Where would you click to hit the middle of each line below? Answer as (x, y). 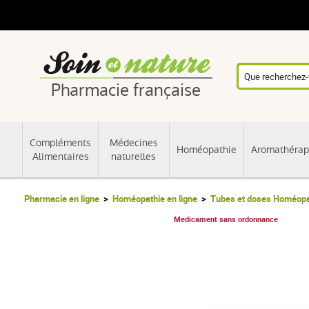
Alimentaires (60, 156)
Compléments (60, 142)
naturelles (134, 156)
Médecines (133, 142)
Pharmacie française (126, 90)
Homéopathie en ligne (155, 199)
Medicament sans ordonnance (226, 219)
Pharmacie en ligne (62, 199)
